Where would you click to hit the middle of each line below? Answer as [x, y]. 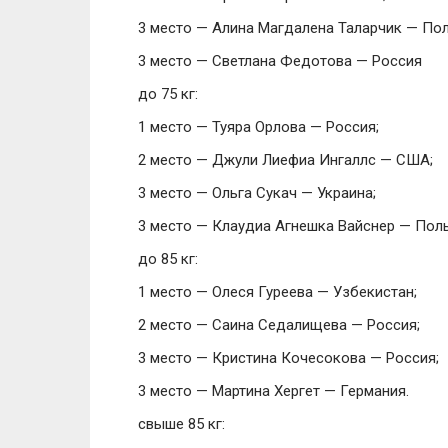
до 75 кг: [168, 94]
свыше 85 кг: [181, 424]
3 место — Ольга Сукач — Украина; [257, 193]
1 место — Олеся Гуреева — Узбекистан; [277, 292]
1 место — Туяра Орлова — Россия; [258, 127]
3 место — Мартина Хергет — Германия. [273, 391]
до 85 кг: [168, 259]
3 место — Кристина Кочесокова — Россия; [288, 358]
